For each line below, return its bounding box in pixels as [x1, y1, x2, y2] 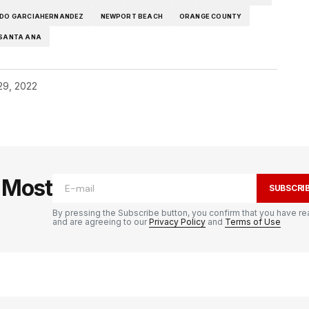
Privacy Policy [149, 217, 206, 228]
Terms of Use [225, 217, 281, 228]
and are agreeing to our [52, 217, 149, 228]
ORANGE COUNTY [179, 12, 242, 20]
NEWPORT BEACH [100, 12, 163, 20]
